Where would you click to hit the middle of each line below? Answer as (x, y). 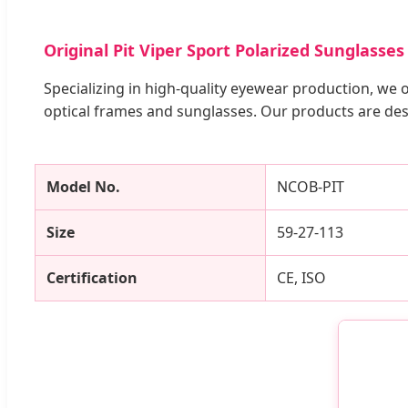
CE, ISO (301, 277)
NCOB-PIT (311, 186)
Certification (92, 277)
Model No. (83, 186)
